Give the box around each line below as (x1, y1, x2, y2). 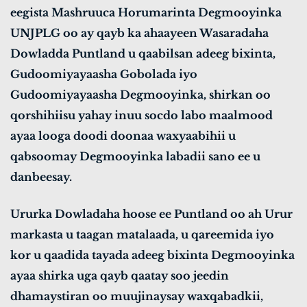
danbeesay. (10, 170, 72, 184)
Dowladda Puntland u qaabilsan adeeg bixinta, (10, 47, 275, 61)
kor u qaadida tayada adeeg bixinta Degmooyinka (10, 248, 295, 262)
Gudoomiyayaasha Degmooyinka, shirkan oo (10, 88, 271, 102)
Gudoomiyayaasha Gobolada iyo (10, 67, 197, 82)
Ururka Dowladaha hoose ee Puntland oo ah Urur (10, 207, 293, 221)
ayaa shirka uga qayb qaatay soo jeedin (10, 269, 229, 283)
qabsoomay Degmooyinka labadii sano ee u (10, 149, 260, 164)
